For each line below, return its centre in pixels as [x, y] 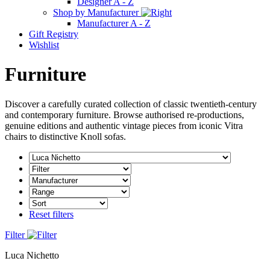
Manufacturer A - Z [114, 23]
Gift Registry [54, 34]
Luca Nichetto [32, 255]
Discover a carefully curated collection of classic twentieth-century [131, 104]
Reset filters [51, 214]
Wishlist [44, 45]
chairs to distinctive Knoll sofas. [65, 136]
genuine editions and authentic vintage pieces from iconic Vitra [124, 125]
